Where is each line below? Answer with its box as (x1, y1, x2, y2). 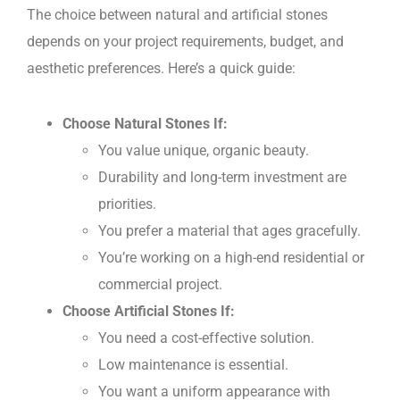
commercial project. (98, 275, 222, 293)
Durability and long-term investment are (98, 168, 346, 186)
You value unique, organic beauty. (98, 141, 309, 159)
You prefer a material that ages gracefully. (98, 221, 361, 239)
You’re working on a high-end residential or (98, 248, 364, 266)
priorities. (98, 195, 156, 212)
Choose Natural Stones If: (62, 114, 228, 132)
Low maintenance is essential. (98, 355, 288, 373)
